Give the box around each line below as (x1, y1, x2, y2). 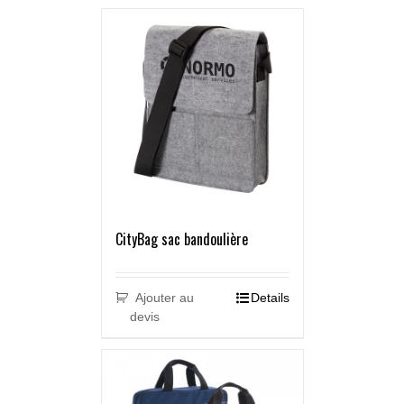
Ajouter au (135, 290, 195, 306)
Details (250, 290, 289, 306)
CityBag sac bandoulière (115, 228, 248, 251)
